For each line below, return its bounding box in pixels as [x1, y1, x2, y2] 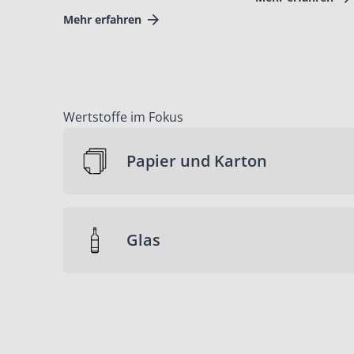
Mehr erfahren [63, 12, 141, 28]
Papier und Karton [126, 150, 267, 172]
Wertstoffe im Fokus [63, 108, 183, 126]
